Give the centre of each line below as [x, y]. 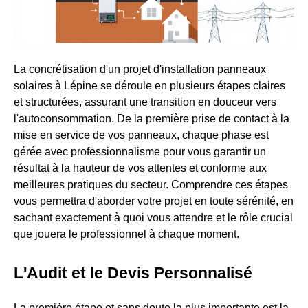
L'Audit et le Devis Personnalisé [133, 273]
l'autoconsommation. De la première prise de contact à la [152, 118]
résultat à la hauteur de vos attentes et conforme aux [140, 168]
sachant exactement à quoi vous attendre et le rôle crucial [153, 217]
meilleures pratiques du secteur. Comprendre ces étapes [151, 184]
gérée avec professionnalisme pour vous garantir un [140, 151]
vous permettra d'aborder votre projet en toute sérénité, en [154, 201]
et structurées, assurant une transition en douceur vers [145, 102]
